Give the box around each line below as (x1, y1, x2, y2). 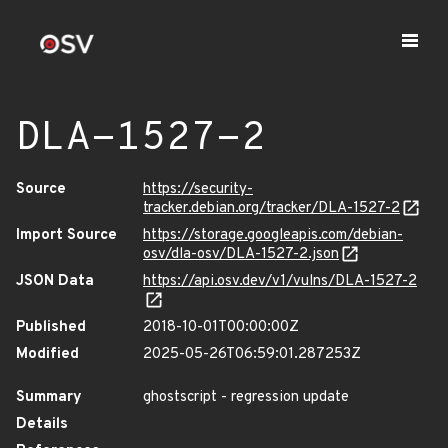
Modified (16, 345, 79, 364)
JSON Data (16, 272, 94, 291)
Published (16, 318, 86, 337)
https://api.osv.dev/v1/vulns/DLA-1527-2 (143, 272, 417, 291)
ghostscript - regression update (143, 388, 349, 407)
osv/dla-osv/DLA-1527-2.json (143, 245, 339, 264)
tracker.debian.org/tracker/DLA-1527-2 (143, 199, 400, 218)
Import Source (16, 226, 117, 245)
